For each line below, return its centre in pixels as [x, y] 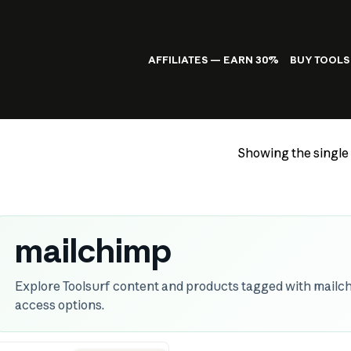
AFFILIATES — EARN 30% [214, 60]
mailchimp [93, 250]
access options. [59, 304]
